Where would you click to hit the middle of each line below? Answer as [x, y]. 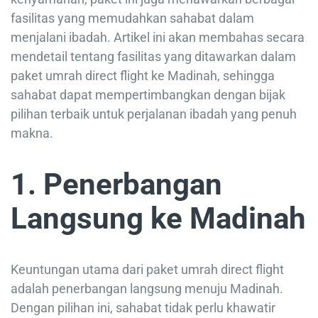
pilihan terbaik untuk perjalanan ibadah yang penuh [154, 114]
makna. [32, 133]
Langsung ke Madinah [158, 218]
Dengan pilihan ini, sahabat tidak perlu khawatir [143, 308]
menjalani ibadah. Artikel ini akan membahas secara [158, 37]
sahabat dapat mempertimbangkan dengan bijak [148, 94]
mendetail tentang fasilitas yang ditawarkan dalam [153, 56]
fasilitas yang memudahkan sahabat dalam [132, 18]
